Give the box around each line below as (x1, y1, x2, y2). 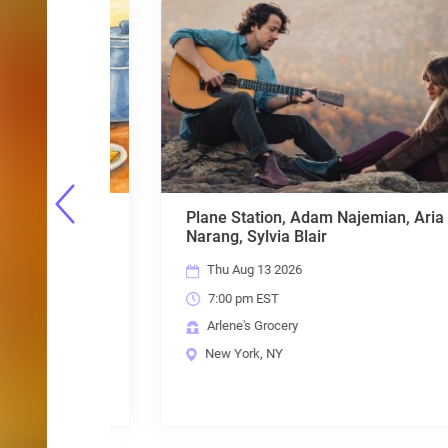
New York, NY (166, 345, 248, 361)
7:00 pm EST (169, 290, 244, 306)
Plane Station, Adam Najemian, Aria (150, 208, 409, 228)
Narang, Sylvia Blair (150, 227, 292, 247)
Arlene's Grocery (168, 318, 263, 334)
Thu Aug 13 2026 (168, 262, 267, 278)
